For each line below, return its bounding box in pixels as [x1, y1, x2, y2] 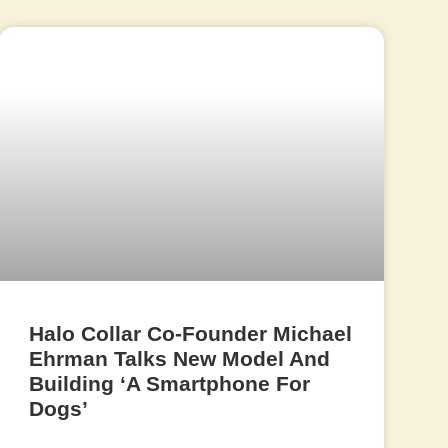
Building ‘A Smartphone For [28, 372, 310, 396]
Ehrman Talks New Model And [28, 347, 330, 371]
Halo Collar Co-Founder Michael [28, 322, 352, 346]
